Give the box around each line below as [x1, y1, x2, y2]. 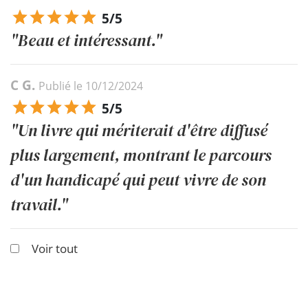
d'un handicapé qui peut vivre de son [10, 168, 266, 191]
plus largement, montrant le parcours [10, 143, 272, 166]
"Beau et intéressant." [10, 28, 162, 52]
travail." [10, 192, 68, 216]
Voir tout [32, 240, 78, 256]
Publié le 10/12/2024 [38, 78, 143, 93]
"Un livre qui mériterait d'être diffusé [10, 118, 267, 142]
